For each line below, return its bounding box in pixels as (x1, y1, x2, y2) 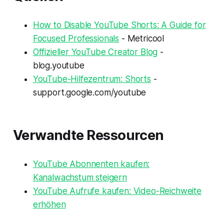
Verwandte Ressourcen (12, 126, 164, 143)
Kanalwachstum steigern (32, 172, 127, 182)
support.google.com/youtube (32, 87, 146, 97)
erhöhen (32, 199, 66, 209)
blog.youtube (32, 60, 84, 70)
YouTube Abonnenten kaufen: (32, 158, 150, 169)
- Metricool (119, 33, 164, 43)
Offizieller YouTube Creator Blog (32, 46, 158, 57)
